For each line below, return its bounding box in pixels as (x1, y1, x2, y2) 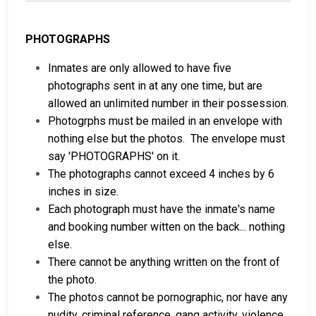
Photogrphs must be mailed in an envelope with (48, 114, 282, 128)
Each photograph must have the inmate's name (48, 202, 275, 217)
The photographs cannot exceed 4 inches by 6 (48, 167, 274, 181)
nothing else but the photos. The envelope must (48, 132, 285, 146)
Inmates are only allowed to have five (48, 61, 231, 75)
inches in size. (48, 185, 119, 199)
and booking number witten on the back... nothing (48, 220, 285, 234)
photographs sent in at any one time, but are (48, 79, 262, 93)
